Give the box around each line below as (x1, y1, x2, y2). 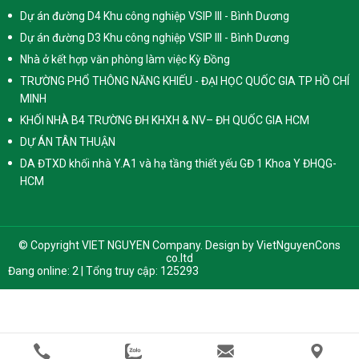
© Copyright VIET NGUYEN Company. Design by (18, 239, 256, 252)
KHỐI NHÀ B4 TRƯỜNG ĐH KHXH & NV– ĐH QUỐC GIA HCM (20, 114, 309, 127)
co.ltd (166, 252, 193, 264)
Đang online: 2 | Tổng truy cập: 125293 (8, 264, 199, 277)
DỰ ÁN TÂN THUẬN (20, 135, 115, 148)
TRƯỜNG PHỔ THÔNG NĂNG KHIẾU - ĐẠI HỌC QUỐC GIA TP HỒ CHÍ (20, 75, 349, 87)
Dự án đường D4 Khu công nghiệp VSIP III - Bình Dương (20, 10, 289, 22)
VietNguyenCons (256, 239, 341, 252)
